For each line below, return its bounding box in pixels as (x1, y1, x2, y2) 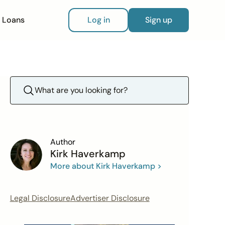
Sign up (145, 15, 172, 25)
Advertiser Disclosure (70, 193, 150, 203)
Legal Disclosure (10, 193, 70, 203)
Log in (87, 15, 110, 25)
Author (50, 137, 75, 147)
